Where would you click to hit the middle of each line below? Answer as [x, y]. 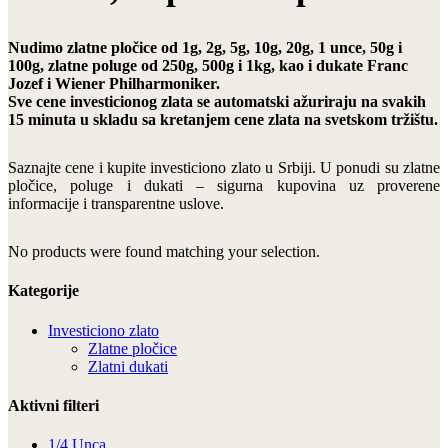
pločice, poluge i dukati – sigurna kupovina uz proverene [224, 186]
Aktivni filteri [53, 405]
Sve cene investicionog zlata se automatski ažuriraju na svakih [217, 102]
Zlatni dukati [128, 366]
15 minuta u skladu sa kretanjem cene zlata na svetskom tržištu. [223, 120]
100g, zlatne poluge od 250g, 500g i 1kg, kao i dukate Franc [208, 66]
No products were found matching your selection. [164, 252]
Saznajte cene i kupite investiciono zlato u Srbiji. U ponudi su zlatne [224, 168]
